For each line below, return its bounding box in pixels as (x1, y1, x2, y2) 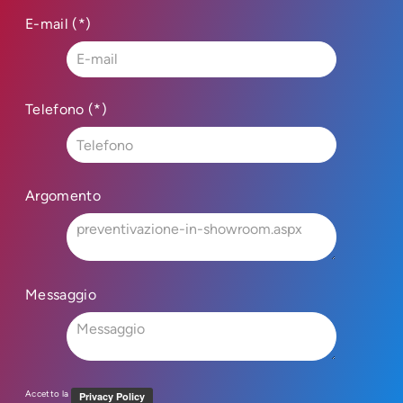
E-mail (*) (25, 14, 92, 32)
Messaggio (25, 286, 96, 304)
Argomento (25, 186, 101, 204)
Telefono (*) (25, 101, 107, 119)
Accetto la (25, 388, 71, 399)
